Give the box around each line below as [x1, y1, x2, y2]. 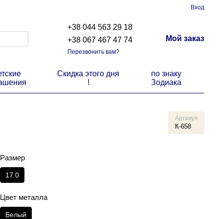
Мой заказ [166, 34, 205, 43]
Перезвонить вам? [67, 48, 120, 55]
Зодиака [151, 78, 182, 87]
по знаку [151, 69, 182, 78]
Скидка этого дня [57, 69, 120, 78]
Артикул [175, 115, 197, 122]
